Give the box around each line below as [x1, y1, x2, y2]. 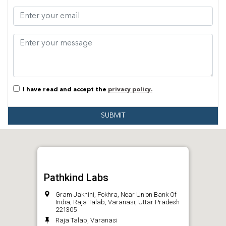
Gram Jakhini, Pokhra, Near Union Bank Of [55, 191, 177, 199]
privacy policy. [108, 87, 152, 93]
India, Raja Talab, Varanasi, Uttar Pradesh [55, 198, 180, 206]
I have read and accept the [20, 87, 108, 93]
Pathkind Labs [44, 172, 108, 184]
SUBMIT [101, 112, 125, 120]
